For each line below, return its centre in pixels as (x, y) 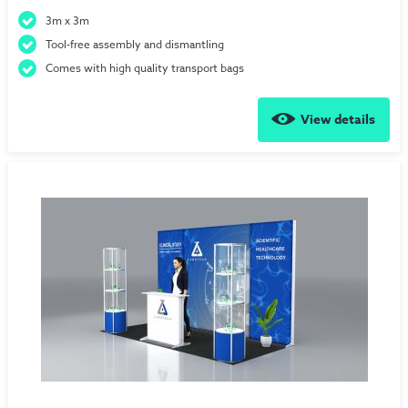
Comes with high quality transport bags (145, 68)
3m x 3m (68, 20)
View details (338, 120)
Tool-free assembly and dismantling (135, 44)
